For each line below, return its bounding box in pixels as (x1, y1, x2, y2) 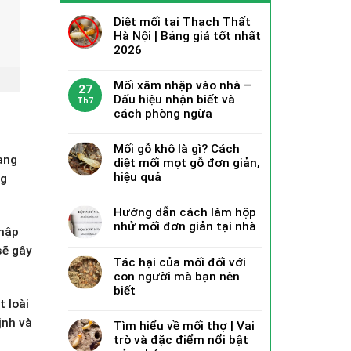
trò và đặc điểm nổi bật (114, 332, 248, 347)
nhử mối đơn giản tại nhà (114, 219, 256, 233)
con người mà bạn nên (114, 269, 240, 284)
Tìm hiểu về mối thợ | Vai (114, 318, 255, 333)
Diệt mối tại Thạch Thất (114, 14, 251, 29)
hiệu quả (114, 169, 161, 184)
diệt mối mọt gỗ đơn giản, (114, 155, 260, 170)
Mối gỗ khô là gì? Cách (114, 141, 240, 156)
